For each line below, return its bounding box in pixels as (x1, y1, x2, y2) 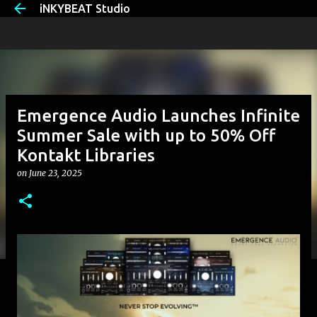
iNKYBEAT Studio (40, 2, 130, 15)
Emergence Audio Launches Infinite (17, 106, 300, 125)
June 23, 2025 (29, 168, 82, 178)
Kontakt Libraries (17, 146, 155, 165)
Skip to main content (105, 11, 212, 24)
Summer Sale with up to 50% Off (17, 126, 275, 145)
